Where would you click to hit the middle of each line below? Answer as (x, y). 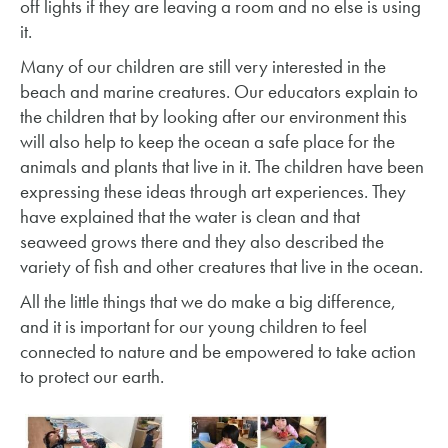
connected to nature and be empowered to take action (218, 351)
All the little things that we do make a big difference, (208, 301)
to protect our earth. (92, 376)
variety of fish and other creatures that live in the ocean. (221, 266)
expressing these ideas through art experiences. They (213, 191)
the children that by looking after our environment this (213, 116)
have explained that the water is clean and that (190, 216)
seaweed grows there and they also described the (202, 241)
